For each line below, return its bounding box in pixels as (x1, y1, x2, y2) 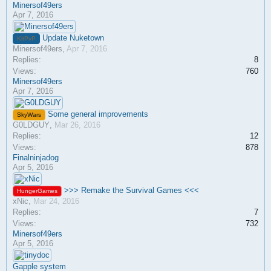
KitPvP (17, 35, 36, 42)
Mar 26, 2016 (54, 120, 100, 129)
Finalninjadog (13, 153, 59, 162)
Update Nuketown (42, 33, 104, 42)
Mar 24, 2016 (33, 197, 79, 206)
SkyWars (17, 111, 41, 118)
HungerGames (17, 188, 57, 194)
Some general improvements (48, 109, 148, 119)
